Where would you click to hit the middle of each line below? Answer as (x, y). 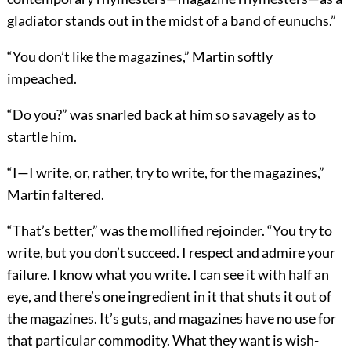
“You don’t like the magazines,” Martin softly (139, 57)
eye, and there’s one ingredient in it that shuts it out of (169, 297)
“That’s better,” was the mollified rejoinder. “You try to (169, 231)
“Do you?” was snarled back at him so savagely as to (161, 115)
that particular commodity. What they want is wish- (163, 340)
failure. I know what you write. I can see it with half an (168, 275)
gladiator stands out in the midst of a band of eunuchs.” (171, 21)
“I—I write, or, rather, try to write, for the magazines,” (165, 173)
